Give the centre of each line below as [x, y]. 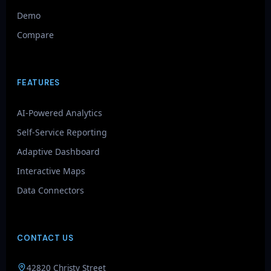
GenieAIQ [66, 259]
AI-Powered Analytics [60, 113]
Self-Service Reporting [62, 132]
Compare [35, 35]
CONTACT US [45, 238]
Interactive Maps [51, 171]
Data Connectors [51, 190]
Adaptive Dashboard [58, 152]
